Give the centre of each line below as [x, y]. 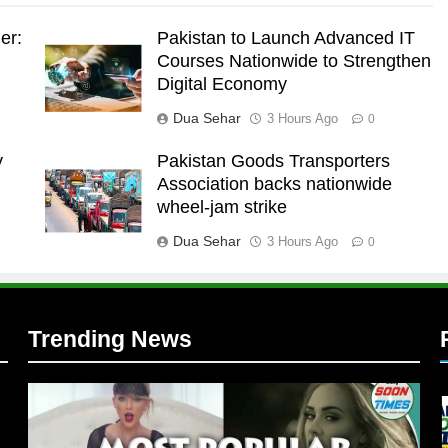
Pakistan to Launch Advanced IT [285, 37]
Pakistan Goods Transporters [273, 160]
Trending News [110, 338]
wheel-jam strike [221, 206]
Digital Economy [221, 83]
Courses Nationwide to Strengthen [293, 60]
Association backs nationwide [274, 183]
